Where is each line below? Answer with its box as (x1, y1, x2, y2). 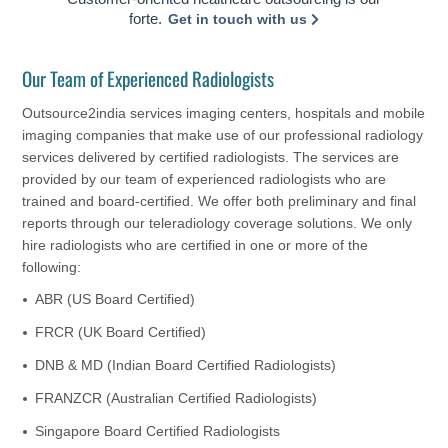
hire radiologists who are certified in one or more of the (22, 236, 369, 253)
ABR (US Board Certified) (35, 291, 196, 308)
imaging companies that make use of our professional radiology (22, 126, 424, 143)
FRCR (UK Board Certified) (35, 324, 207, 341)
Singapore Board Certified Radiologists (35, 423, 281, 440)
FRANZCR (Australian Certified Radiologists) (35, 390, 318, 407)
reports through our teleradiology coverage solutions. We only (22, 214, 413, 231)
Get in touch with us (167, 10, 311, 27)
